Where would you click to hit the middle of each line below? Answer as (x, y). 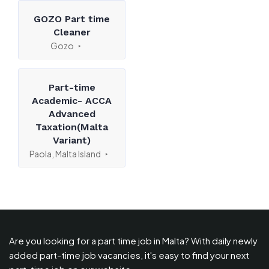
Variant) (72, 140)
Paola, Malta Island (65, 154)
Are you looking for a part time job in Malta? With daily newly (133, 240)
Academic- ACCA (72, 101)
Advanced (72, 114)
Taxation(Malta (72, 127)
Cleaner (72, 32)
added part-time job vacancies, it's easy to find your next (129, 255)
